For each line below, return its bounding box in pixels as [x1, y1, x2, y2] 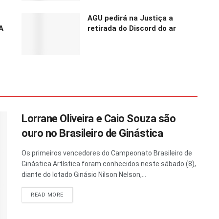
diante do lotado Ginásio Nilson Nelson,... [22, 170, 146, 178]
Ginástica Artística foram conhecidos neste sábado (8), [22, 159, 196, 168]
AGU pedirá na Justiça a [88, 13, 173, 22]
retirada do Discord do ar [88, 23, 176, 33]
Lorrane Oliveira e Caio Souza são [22, 112, 176, 125]
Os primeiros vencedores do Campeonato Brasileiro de [22, 149, 192, 157]
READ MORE [31, 191, 64, 198]
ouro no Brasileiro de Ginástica [22, 127, 163, 139]
